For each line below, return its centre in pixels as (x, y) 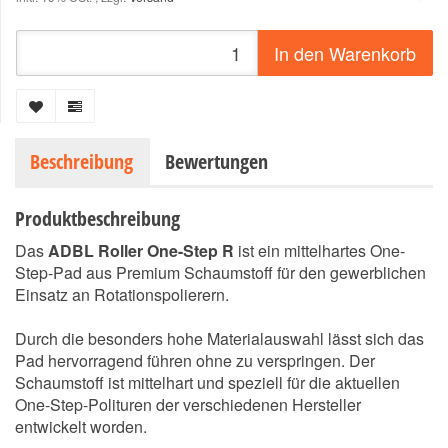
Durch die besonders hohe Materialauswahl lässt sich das (219, 338)
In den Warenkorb (345, 53)
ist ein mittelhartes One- (319, 250)
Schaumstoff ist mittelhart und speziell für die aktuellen (207, 382)
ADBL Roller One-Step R (141, 250)
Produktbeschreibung (97, 218)
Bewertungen (216, 161)
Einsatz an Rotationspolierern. (122, 294)
